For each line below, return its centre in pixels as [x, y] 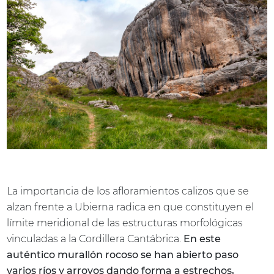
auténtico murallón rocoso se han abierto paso [123, 254]
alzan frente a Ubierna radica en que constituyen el [131, 207]
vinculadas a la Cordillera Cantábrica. [95, 239]
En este [202, 239]
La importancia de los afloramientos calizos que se [128, 191]
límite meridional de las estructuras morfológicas [125, 223]
